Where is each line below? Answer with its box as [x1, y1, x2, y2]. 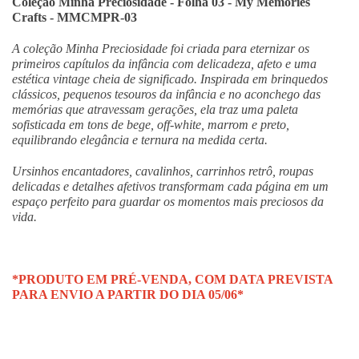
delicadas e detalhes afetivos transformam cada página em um [12, 179, 329, 193]
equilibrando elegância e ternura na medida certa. [12, 132, 268, 147]
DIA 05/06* [182, 287, 244, 301]
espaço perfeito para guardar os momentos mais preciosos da [12, 194, 324, 208]
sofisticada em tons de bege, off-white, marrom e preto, [12, 117, 289, 131]
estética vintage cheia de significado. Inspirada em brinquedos [12, 71, 328, 86]
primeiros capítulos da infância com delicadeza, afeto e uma [12, 56, 317, 71]
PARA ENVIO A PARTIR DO [12, 287, 182, 301]
